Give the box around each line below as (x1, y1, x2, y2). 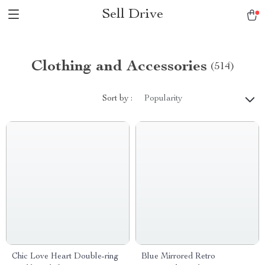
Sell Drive (102, 8, 163, 22)
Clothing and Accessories (31, 59, 207, 75)
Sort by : (102, 94, 132, 103)
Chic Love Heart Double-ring (12, 253, 118, 261)
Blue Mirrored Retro (141, 253, 215, 261)
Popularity (144, 95, 182, 103)
